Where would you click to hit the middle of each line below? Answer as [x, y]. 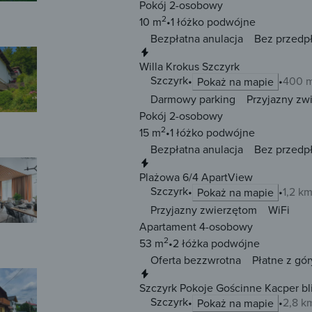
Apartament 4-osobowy [196, 227]
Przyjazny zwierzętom [204, 210]
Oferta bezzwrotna [196, 260]
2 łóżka [190, 243]
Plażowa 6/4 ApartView [196, 177]
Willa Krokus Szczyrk [189, 67]
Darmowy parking [193, 99]
